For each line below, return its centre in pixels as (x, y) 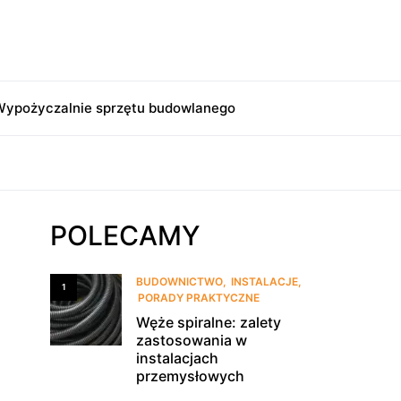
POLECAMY (125, 235)
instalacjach (177, 358)
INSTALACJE (264, 282)
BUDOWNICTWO (179, 282)
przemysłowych (190, 376)
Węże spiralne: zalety (209, 322)
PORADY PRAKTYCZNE (199, 298)
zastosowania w (192, 340)
